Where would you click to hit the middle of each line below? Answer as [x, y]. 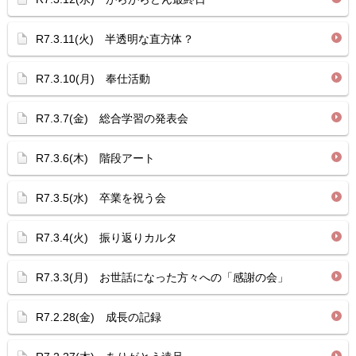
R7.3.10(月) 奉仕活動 [93, 79]
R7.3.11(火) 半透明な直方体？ [115, 39]
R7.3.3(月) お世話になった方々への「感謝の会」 [162, 277]
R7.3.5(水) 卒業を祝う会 [101, 198]
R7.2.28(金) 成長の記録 [99, 317]
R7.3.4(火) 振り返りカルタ [106, 238]
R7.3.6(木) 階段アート [95, 158]
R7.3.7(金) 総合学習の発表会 [112, 118]
